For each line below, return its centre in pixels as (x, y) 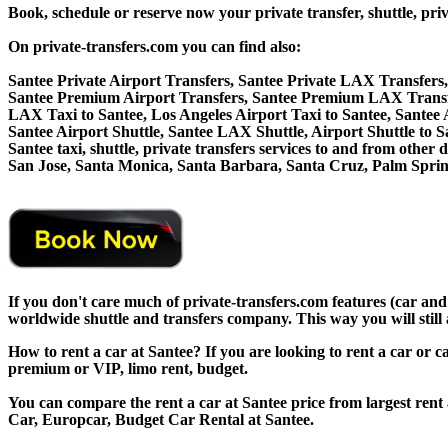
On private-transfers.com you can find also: (154, 46)
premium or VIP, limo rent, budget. (128, 368)
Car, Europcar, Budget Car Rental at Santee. (161, 419)
